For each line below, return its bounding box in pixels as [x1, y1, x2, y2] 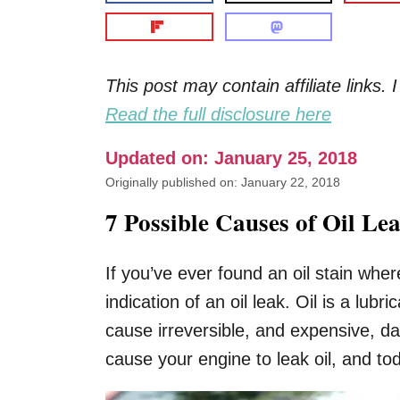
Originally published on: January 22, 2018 [105, 175, 340, 189]
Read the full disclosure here [105, 104, 331, 124]
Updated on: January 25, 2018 [105, 148, 357, 168]
